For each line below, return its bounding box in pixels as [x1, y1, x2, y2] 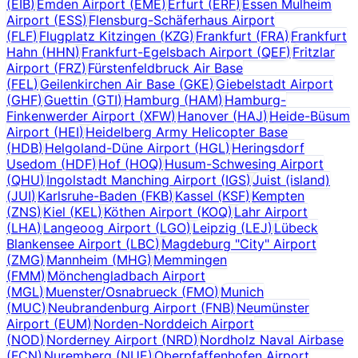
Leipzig [193, 219, 237, 236]
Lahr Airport [234, 203, 308, 220]
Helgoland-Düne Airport [45, 139, 190, 156]
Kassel [175, 187, 213, 204]
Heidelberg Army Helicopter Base [86, 123, 288, 140]
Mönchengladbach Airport [47, 267, 205, 284]
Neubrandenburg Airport [48, 299, 197, 316]
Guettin [44, 91, 88, 108]
